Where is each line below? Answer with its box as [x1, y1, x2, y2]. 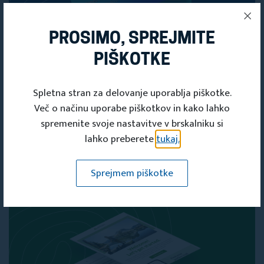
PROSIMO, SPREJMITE [49, 31, 215, 48]
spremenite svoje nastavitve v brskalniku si [41, 115, 223, 132]
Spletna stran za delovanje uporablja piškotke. [32, 85, 232, 101]
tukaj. [156, 131, 180, 147]
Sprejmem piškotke [91, 165, 173, 181]
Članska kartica [51, 148, 120, 165]
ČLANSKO [19, 97, 95, 114]
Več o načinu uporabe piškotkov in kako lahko [34, 100, 230, 117]
